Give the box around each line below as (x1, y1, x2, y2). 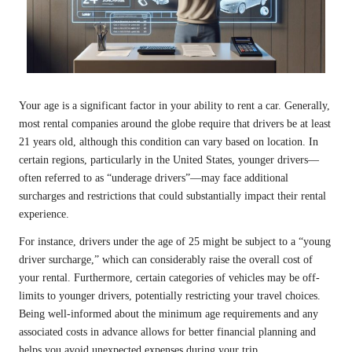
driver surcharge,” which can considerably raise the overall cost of (19, 254, 313, 266)
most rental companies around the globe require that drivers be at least (19, 118, 331, 130)
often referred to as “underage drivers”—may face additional (19, 172, 288, 185)
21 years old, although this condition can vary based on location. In (19, 136, 318, 148)
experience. (19, 208, 69, 221)
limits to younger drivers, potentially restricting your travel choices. (19, 290, 321, 302)
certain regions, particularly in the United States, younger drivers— (19, 154, 319, 167)
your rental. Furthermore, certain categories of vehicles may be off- (19, 272, 320, 284)
